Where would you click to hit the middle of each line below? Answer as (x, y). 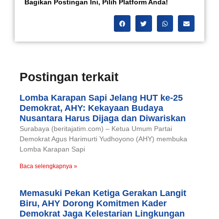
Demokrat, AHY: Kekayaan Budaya (91, 108)
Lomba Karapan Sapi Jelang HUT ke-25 (101, 98)
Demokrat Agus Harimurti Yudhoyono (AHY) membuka (103, 139)
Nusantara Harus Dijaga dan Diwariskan (103, 119)
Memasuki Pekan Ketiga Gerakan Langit (103, 193)
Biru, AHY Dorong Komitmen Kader (93, 204)
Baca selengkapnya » (48, 166)
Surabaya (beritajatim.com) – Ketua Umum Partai (96, 129)
